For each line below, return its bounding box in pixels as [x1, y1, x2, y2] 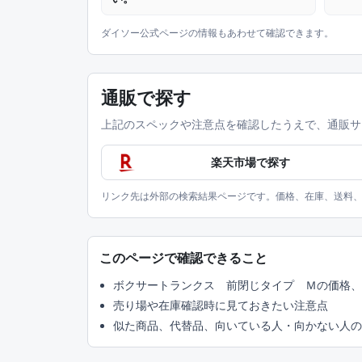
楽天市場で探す [211, 155, 290, 170]
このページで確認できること [99, 250, 267, 267]
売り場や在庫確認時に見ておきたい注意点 [112, 298, 328, 313]
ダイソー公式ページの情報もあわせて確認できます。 [101, 27, 334, 40]
